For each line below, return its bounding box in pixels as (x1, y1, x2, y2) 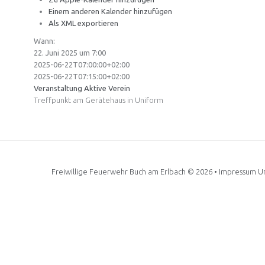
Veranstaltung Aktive (34, 84, 106, 92)
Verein (108, 84, 130, 92)
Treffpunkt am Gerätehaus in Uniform (34, 96, 163, 104)
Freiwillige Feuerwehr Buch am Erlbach (51, 167, 186, 176)
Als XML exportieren (49, 19, 118, 27)
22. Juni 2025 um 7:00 (34, 49, 106, 57)
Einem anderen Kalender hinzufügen (49, 7, 172, 15)
